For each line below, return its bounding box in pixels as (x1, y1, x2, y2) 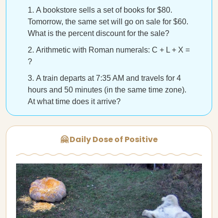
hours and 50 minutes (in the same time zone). (28, 86, 186, 94)
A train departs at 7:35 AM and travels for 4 (36, 74, 181, 82)
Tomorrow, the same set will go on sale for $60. (28, 18, 188, 26)
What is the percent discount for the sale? (28, 29, 169, 37)
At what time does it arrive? (28, 97, 121, 106)
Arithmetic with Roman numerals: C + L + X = (36, 46, 190, 54)
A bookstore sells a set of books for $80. (36, 6, 172, 14)
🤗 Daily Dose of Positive (60, 134, 158, 145)
